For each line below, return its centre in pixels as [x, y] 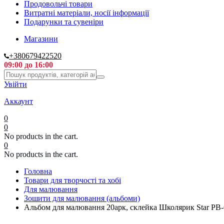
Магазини [41, 39]
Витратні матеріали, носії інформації [86, 13]
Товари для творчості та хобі [72, 180]
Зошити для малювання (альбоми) [82, 198]
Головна [38, 171]
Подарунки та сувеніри [64, 22]
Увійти [15, 84]
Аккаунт [18, 101]
